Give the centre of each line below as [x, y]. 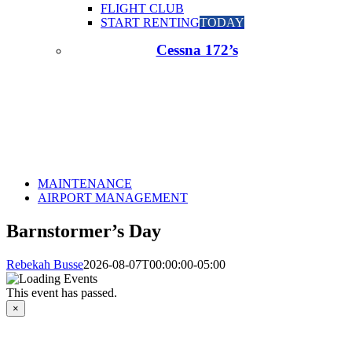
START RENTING [150, 22]
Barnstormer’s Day [84, 231]
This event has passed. [62, 293]
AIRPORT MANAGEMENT [113, 198]
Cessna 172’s [197, 50]
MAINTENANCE [85, 184]
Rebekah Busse [45, 264]
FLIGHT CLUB [142, 8]
